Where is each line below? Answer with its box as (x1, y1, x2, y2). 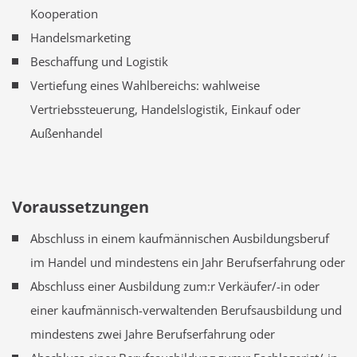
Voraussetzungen (12, 196, 149, 218)
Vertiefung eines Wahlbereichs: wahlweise (29, 77, 260, 94)
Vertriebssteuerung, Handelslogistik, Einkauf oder (29, 101, 300, 118)
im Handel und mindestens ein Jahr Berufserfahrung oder (29, 254, 345, 271)
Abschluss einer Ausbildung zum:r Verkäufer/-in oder (29, 278, 320, 295)
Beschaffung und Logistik (29, 53, 168, 70)
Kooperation (29, 6, 98, 22)
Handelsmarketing (29, 29, 131, 46)
